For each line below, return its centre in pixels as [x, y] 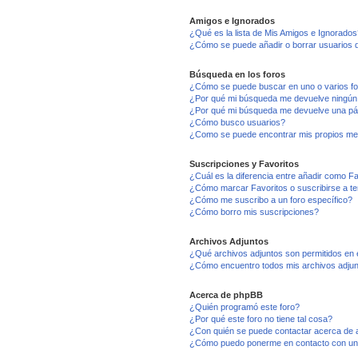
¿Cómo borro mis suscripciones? [254, 212]
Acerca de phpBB [226, 295]
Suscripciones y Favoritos [244, 164]
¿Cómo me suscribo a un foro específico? [270, 200]
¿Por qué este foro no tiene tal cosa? [261, 319]
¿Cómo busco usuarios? [237, 122]
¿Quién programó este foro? [244, 307]
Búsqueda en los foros [237, 74]
